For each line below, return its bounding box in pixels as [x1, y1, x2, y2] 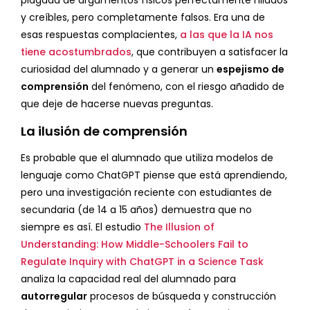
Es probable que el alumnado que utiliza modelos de [21, 151, 273, 165]
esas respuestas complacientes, [21, 28, 180, 42]
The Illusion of [144, 220, 215, 235]
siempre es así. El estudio [21, 220, 144, 235]
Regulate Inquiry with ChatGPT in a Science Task [21, 255, 264, 269]
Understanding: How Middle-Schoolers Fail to [21, 237, 248, 252]
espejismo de [217, 62, 284, 77]
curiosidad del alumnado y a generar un [21, 62, 217, 77]
